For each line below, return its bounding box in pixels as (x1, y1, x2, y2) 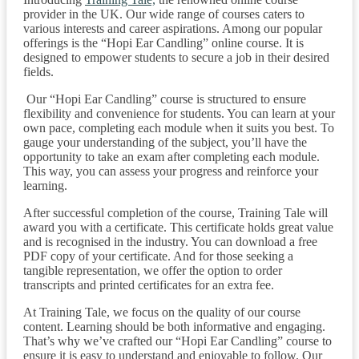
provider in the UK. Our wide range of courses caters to (23, 6, 305, 21)
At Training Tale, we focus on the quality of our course (23, 305, 301, 319)
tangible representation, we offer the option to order (23, 263, 282, 277)
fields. (23, 64, 54, 79)
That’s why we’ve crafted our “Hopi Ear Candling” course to (23, 333, 332, 348)
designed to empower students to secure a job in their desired (23, 50, 329, 64)
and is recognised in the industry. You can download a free (23, 234, 317, 248)
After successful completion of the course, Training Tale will (23, 205, 328, 220)
